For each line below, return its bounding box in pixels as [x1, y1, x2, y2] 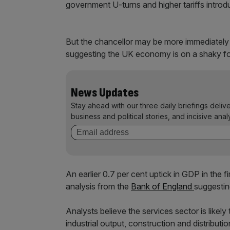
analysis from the [66, 181, 131, 192]
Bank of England [131, 181, 194, 192]
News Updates [71, 85, 139, 101]
